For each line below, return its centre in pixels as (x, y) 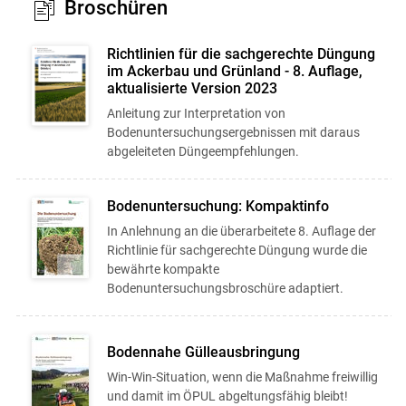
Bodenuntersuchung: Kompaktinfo (217, 206)
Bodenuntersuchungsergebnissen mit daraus (233, 132)
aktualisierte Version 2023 (192, 88)
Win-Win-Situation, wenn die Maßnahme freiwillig (242, 377)
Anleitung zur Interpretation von (196, 113)
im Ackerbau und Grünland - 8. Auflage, (234, 71)
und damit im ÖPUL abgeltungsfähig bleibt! (227, 396)
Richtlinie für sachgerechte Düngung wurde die (237, 250)
